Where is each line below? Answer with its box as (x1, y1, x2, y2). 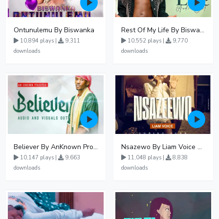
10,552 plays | (126, 37, 166, 44)
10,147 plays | (19, 154, 58, 161)
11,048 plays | (126, 154, 166, 161)
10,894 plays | (19, 37, 58, 44)
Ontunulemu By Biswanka (14, 25, 94, 35)
